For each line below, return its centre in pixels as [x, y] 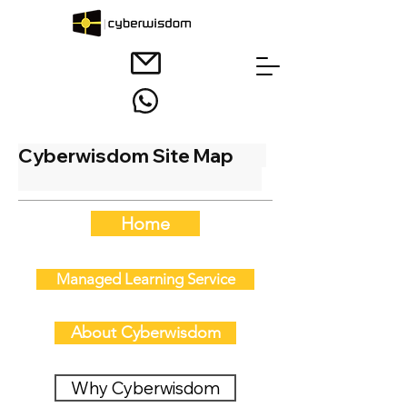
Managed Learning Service [145, 279]
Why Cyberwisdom [145, 388]
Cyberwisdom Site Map [142, 155]
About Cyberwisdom [145, 333]
